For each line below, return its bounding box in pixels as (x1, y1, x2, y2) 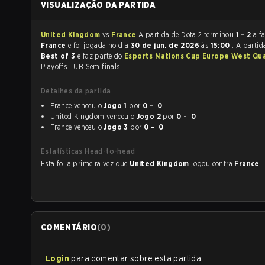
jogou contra (212, 159, 235, 168)
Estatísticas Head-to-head (41, 147, 135, 156)
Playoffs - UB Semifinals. (41, 62, 122, 71)
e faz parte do (77, 51, 124, 60)
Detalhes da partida (41, 86, 111, 95)
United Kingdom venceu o (50, 112, 137, 121)
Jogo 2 (136, 112, 161, 121)
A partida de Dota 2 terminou (203, 30, 236, 39)
